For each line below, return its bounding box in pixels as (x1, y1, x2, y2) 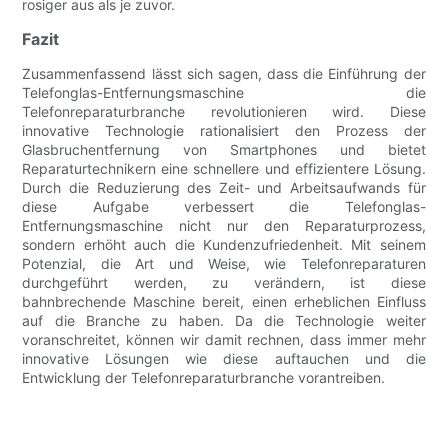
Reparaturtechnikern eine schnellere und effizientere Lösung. (22, 159, 426, 177)
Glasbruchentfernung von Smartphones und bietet (22, 140, 426, 158)
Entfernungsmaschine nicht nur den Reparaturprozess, (22, 216, 426, 234)
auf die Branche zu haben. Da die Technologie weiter (22, 311, 426, 329)
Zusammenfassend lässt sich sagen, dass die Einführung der (22, 64, 426, 82)
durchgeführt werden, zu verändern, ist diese (22, 273, 426, 291)
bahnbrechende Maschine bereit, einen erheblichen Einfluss (22, 292, 426, 310)
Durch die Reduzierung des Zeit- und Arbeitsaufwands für (22, 178, 426, 196)
